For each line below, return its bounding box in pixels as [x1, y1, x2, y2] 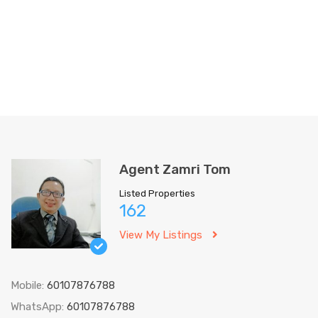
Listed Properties [119, 188, 195, 199]
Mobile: [11, 279, 47, 292]
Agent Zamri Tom [119, 161, 231, 177]
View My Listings [119, 229, 202, 241]
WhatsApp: [11, 300, 67, 313]
